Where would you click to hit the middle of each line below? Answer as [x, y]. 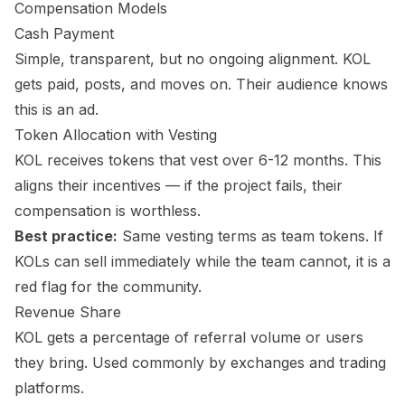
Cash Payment [64, 33]
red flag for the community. [108, 287]
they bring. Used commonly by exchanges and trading [200, 363]
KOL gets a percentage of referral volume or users [189, 337]
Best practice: [66, 236]
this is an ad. [57, 109]
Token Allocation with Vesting [116, 135]
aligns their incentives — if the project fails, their [179, 185]
